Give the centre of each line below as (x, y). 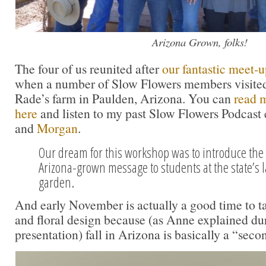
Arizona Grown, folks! (199, 42)
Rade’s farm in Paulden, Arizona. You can (123, 98)
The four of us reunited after (88, 68)
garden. (56, 182)
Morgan (57, 128)
